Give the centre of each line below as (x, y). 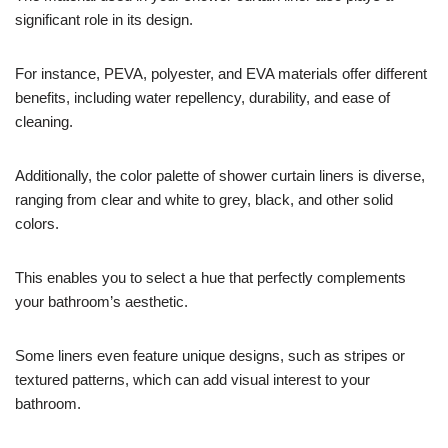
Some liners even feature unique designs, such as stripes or (210, 355)
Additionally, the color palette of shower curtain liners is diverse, (220, 175)
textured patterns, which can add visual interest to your (192, 379)
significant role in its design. (104, 19)
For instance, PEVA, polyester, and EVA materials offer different (221, 73)
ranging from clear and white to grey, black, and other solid (204, 199)
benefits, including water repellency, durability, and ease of (202, 97)
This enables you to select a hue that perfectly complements (210, 277)
